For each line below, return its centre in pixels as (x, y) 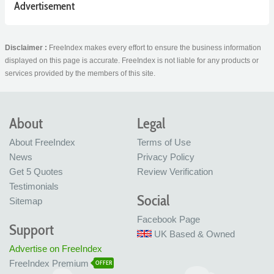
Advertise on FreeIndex (56, 249)
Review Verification (175, 172)
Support (31, 230)
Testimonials (34, 187)
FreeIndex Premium (49, 264)
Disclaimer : (27, 48)
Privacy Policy (166, 157)
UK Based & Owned (194, 234)
